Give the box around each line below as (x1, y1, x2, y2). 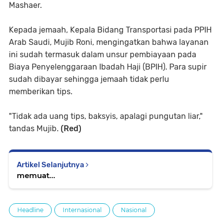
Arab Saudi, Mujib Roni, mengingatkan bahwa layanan (9, 37, 209, 47)
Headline (17, 206, 43, 214)
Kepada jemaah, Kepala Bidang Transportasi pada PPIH (9, 25, 212, 35)
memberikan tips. (9, 86, 73, 96)
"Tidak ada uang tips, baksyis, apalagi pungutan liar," (9, 111, 203, 121)
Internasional (63, 206, 102, 214)
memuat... (17, 170, 55, 180)
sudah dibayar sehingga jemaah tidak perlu (9, 74, 169, 84)
